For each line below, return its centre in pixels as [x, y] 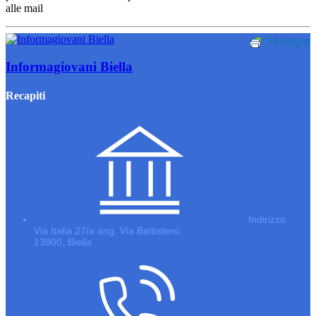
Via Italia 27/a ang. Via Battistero [107, 231]
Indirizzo [266, 220]
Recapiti [25, 95]
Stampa [288, 40]
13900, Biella [63, 242]
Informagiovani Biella [69, 66]
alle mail [24, 8]
